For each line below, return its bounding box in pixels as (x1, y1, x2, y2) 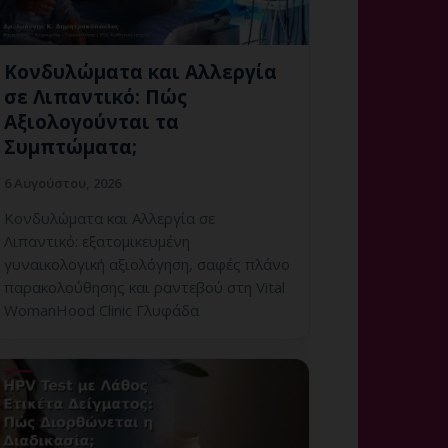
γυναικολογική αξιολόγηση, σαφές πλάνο (4, 254, 290, 275)
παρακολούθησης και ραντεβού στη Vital (4, 277, 285, 298)
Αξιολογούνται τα (4, 109, 179, 136)
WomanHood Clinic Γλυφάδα (4, 300, 199, 321)
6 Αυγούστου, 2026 (4, 174, 121, 193)
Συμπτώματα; (4, 134, 137, 161)
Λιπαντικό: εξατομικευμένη (4, 231, 190, 252)
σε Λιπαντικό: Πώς (4, 84, 187, 111)
